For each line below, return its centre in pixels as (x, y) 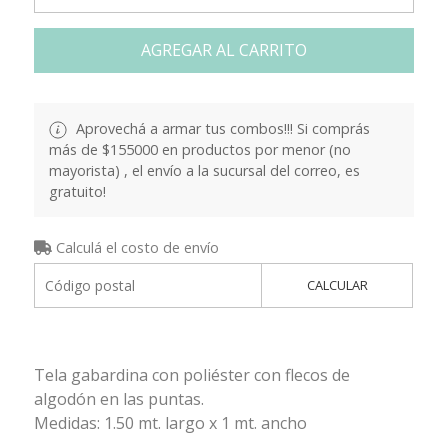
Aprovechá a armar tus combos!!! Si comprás (220, 128)
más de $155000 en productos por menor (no (199, 149)
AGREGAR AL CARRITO (223, 49)
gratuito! (77, 191)
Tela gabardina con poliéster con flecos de (191, 374)
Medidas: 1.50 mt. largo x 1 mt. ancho (170, 422)
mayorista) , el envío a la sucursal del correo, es (204, 170)
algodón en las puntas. (118, 398)
